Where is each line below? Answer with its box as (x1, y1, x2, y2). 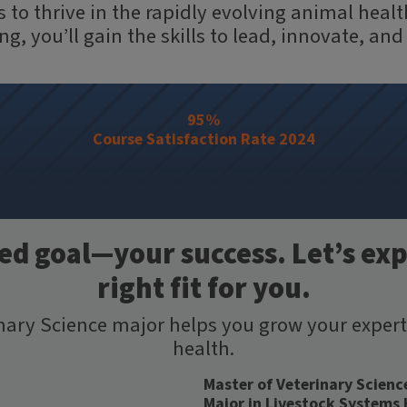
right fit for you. (96, 268, 311, 310)
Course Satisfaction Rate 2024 (92, 128, 315, 151)
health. (173, 334, 234, 363)
